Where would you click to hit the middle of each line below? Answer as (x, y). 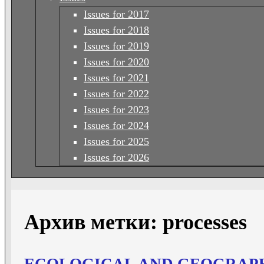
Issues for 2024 (116, 125)
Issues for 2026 (116, 157)
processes (205, 222)
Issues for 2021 (116, 77)
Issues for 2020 (116, 62)
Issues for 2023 (116, 109)
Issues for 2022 (116, 93)
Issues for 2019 (116, 46)
